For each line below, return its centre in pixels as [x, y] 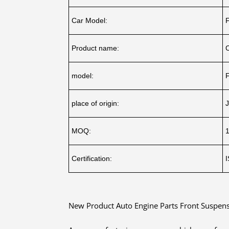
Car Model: [90, 20]
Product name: [96, 48]
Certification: [92, 158]
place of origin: [96, 103]
